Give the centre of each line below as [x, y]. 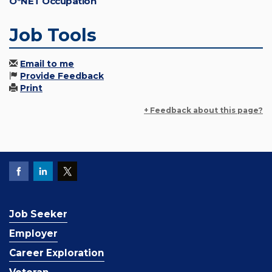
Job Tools [53, 35]
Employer [33, 234]
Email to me [47, 64]
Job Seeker [38, 214]
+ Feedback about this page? [203, 110]
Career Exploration [57, 253]
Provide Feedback [62, 76]
